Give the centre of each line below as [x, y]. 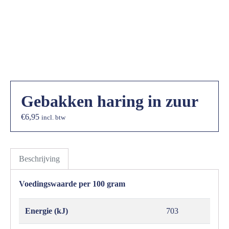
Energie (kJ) [47, 211]
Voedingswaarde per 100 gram [72, 184]
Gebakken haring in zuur [110, 101]
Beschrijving [39, 159]
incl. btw [53, 118]
